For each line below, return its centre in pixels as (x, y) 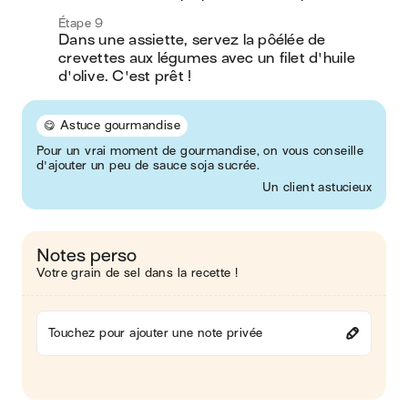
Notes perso (87, 255)
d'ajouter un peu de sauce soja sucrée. (148, 165)
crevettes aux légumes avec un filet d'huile (207, 58)
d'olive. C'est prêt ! (125, 76)
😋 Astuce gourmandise (112, 125)
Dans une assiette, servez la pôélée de (192, 40)
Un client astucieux (317, 187)
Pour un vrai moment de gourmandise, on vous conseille (200, 151)
